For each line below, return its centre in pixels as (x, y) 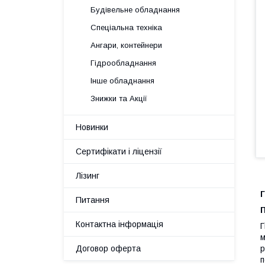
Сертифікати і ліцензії (119, 151)
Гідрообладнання (123, 63)
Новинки (92, 127)
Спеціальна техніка (126, 28)
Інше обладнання (122, 81)
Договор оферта (108, 248)
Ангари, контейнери (126, 45)
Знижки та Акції (119, 98)
